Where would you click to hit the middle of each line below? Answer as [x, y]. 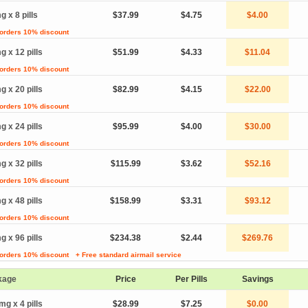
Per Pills [191, 279]
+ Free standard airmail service [129, 255]
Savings [257, 279]
